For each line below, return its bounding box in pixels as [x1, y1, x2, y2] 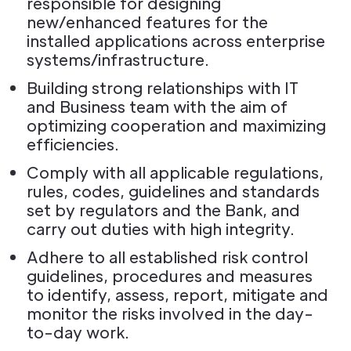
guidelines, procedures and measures [27, 266, 313, 286]
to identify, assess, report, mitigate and [27, 284, 328, 305]
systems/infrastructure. [27, 49, 209, 70]
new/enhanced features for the [27, 12, 268, 32]
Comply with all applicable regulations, [27, 162, 324, 183]
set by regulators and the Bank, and [27, 200, 300, 220]
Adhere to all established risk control [27, 247, 308, 267]
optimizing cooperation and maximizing [27, 115, 326, 136]
